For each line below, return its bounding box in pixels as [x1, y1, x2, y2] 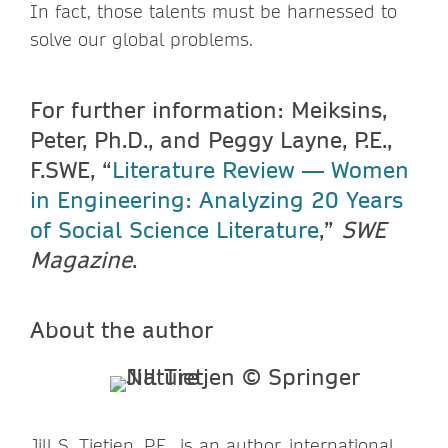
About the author [30, 314, 213, 343]
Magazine [30, 244, 132, 273]
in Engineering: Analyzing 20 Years [30, 184, 403, 213]
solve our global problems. [30, 27, 253, 51]
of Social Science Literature [30, 214, 319, 243]
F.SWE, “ [30, 154, 112, 183]
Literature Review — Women [112, 154, 409, 183]
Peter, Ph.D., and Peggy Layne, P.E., [30, 124, 392, 153]
